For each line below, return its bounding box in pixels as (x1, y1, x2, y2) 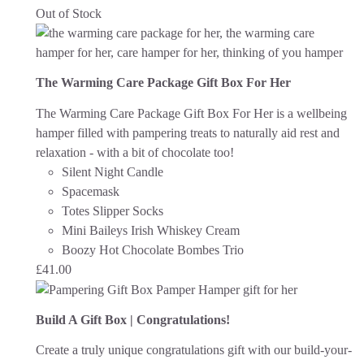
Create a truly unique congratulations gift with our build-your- (36, 343, 352, 357)
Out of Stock (36, 6, 102, 20)
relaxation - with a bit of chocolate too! (36, 145, 237, 159)
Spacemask (62, 184, 119, 198)
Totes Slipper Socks (62, 203, 163, 218)
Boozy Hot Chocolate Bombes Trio (62, 242, 244, 257)
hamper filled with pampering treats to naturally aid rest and (36, 125, 340, 140)
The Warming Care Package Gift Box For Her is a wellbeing (36, 106, 347, 120)
